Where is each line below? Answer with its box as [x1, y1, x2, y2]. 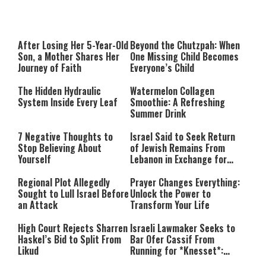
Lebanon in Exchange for [130, 152, 227, 167]
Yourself [18, 152, 51, 167]
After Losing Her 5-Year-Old [18, 38, 129, 53]
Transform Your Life [130, 198, 210, 213]
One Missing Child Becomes [130, 49, 239, 64]
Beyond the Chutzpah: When [130, 38, 240, 53]
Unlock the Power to [130, 186, 211, 201]
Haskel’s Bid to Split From [18, 232, 121, 247]
